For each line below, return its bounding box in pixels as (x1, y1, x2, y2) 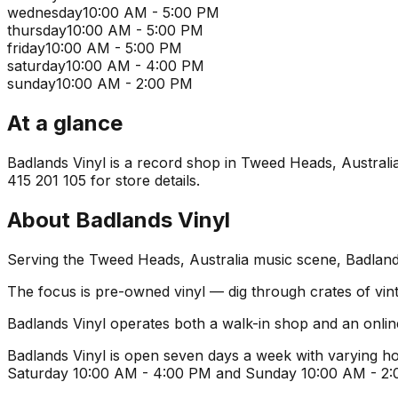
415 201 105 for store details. (7, 171, 200, 189)
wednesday (7, 4, 83, 22)
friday (7, 39, 45, 58)
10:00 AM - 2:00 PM (56, 75, 193, 93)
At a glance (7, 110, 123, 137)
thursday (7, 21, 67, 40)
